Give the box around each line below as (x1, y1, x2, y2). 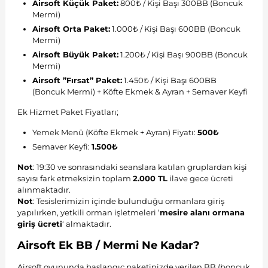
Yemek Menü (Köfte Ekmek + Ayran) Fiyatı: (32, 127, 197, 137)
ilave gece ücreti (167, 173, 233, 183)
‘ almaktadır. (62, 218, 111, 229)
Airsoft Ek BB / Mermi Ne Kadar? (17, 238, 200, 252)
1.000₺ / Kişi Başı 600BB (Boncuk (109, 23, 240, 33)
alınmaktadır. (17, 184, 71, 194)
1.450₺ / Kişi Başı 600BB (121, 75, 217, 85)
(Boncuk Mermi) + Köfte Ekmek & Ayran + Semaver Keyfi (32, 86, 248, 96)
